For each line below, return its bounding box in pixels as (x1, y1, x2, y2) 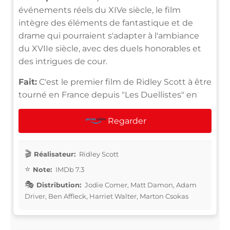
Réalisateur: (34, 149, 75, 158)
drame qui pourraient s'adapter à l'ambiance (18, 30, 199, 41)
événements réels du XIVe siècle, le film (18, 5, 181, 15)
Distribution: (36, 180, 81, 189)
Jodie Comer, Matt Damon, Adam (83, 180, 197, 189)
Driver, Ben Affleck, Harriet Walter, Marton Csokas (25, 191, 188, 200)
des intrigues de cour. (18, 56, 107, 66)
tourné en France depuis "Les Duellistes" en (18, 89, 197, 100)
